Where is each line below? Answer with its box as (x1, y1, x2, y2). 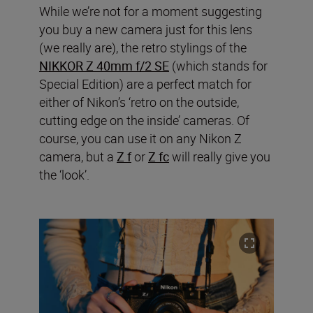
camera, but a (39, 147, 117, 165)
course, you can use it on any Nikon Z (39, 129, 242, 147)
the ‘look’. (39, 166, 89, 183)
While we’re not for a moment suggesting (39, 2, 262, 20)
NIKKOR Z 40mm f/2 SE (39, 57, 169, 74)
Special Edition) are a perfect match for (39, 75, 252, 92)
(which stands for (169, 57, 268, 74)
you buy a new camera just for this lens (39, 20, 252, 38)
